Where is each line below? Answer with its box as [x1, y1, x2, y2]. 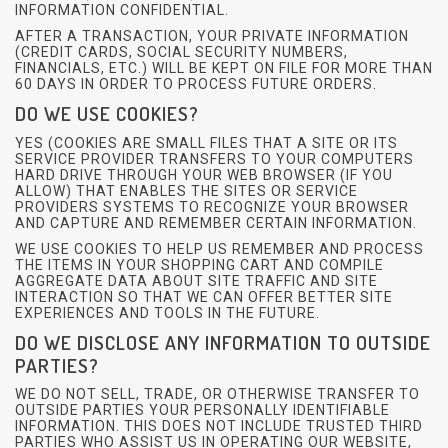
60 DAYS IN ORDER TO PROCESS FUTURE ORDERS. [15, 75, 377, 92]
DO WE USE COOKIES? [15, 100, 199, 126]
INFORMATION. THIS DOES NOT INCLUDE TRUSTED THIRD [15, 418, 423, 435]
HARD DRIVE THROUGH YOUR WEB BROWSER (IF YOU [15, 166, 393, 183]
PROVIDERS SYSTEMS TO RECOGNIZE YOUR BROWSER [15, 198, 409, 215]
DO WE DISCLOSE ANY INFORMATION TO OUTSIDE [15, 329, 431, 355]
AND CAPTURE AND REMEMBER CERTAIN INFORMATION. [15, 214, 417, 231]
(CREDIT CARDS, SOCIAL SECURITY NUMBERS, [15, 43, 348, 60]
